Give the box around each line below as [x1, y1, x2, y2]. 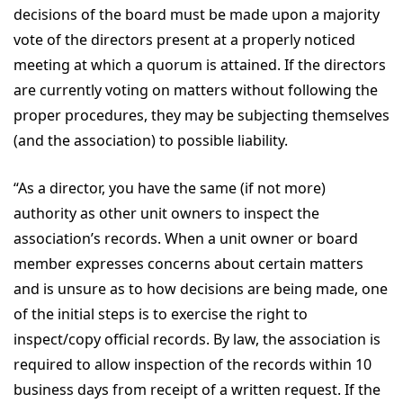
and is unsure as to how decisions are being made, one [13, 278, 388, 299]
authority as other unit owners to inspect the [13, 202, 319, 223]
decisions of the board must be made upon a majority [13, 4, 380, 24]
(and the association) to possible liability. [13, 130, 291, 150]
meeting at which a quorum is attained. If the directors [13, 54, 386, 75]
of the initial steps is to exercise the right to [13, 303, 308, 324]
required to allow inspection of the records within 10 [13, 354, 372, 374]
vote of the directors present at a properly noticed [13, 29, 355, 49]
